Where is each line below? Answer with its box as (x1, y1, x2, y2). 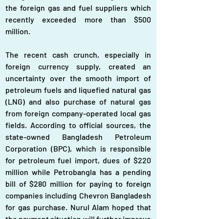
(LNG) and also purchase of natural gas (5, 97, 151, 106)
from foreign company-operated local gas (5, 109, 151, 118)
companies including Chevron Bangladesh (5, 191, 151, 200)
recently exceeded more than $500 (5, 15, 151, 24)
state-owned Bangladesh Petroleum (5, 132, 151, 141)
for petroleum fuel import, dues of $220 (5, 155, 151, 165)
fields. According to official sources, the (5, 120, 151, 130)
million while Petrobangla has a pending (5, 167, 151, 176)
